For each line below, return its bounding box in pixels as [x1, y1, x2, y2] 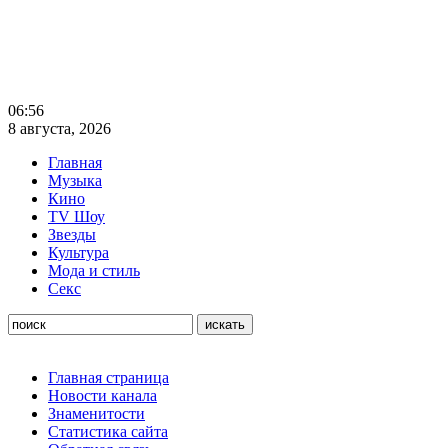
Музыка [48, 172, 102, 189]
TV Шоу [48, 208, 105, 225]
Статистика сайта [48, 423, 168, 440]
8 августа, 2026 [8, 120, 111, 137]
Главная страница [48, 369, 169, 386]
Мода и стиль [48, 262, 140, 279]
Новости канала [48, 387, 157, 404]
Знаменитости [48, 405, 145, 422]
